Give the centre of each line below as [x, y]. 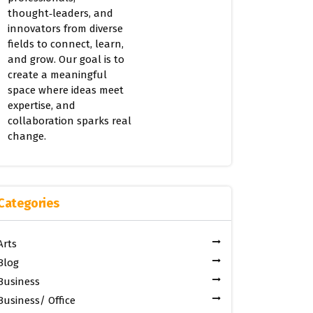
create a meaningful [57, 75]
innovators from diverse [65, 29]
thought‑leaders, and [60, 13]
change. [27, 136]
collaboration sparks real [70, 121]
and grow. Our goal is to [66, 59]
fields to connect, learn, [66, 44]
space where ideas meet [66, 90]
